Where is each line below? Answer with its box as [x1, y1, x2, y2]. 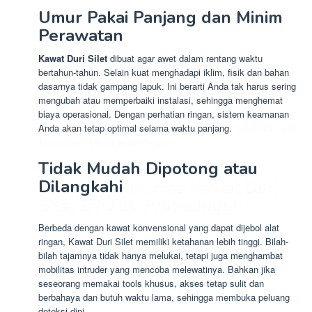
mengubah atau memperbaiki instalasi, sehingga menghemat [38, 93, 283, 107]
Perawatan [38, 24, 123, 47]
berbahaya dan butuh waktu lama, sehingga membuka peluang [38, 290, 290, 304]
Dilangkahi [38, 175, 127, 198]
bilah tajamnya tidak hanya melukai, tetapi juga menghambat [38, 248, 283, 262]
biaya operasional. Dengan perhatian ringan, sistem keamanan [38, 107, 289, 120]
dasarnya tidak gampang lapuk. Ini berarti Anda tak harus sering [38, 79, 296, 93]
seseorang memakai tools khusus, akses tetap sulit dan [38, 276, 264, 290]
